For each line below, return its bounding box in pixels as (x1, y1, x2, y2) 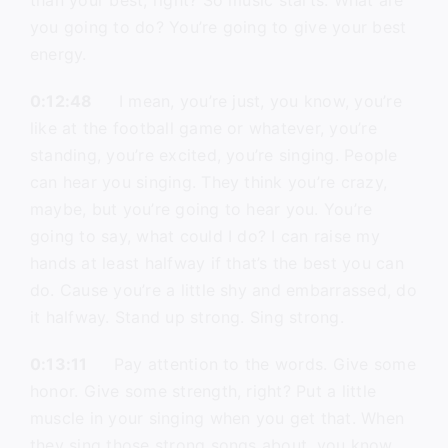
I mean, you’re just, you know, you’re (92, 91, 402, 111)
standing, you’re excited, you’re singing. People (29, 145, 398, 165)
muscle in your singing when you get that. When (29, 408, 405, 428)
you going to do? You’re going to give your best (29, 17, 407, 37)
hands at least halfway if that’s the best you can (29, 253, 404, 273)
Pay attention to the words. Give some (87, 354, 416, 374)
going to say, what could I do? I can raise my (29, 226, 380, 246)
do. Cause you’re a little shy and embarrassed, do (29, 280, 417, 300)
